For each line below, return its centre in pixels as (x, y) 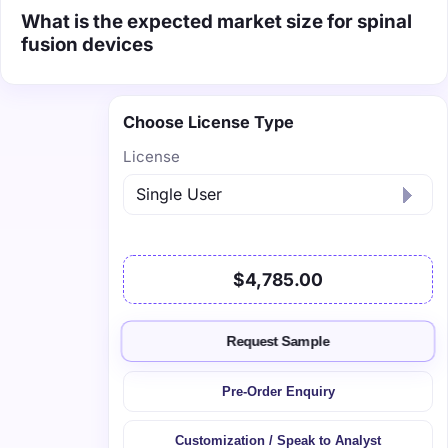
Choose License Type (208, 121)
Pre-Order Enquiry (278, 391)
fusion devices (87, 44)
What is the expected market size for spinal (216, 21)
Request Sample (278, 342)
